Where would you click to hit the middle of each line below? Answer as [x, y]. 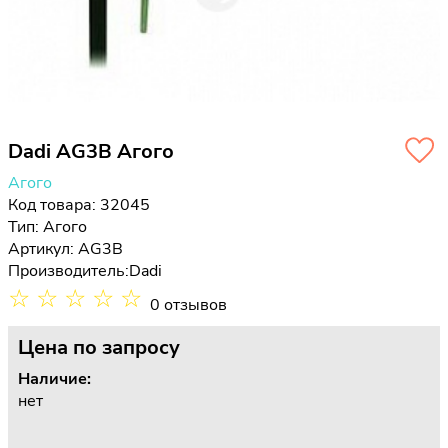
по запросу [126, 347]
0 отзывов [188, 304]
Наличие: [54, 378]
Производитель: [68, 270]
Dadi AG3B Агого [91, 151]
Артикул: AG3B [65, 248]
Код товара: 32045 [79, 204]
